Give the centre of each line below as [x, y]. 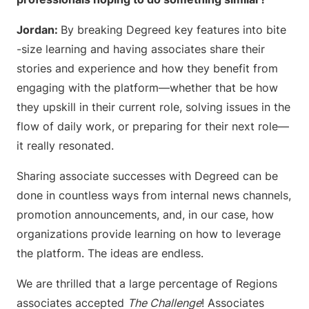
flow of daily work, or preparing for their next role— [153, 126]
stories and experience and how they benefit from [147, 68]
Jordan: [39, 30]
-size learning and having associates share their [141, 49]
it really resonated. [67, 146]
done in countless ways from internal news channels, [154, 195]
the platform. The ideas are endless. [112, 253]
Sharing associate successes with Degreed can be [147, 176]
